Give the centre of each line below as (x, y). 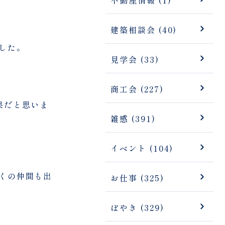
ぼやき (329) (137, 207)
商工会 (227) (137, 89)
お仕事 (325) (137, 178)
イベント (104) (142, 148)
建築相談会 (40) (144, 29)
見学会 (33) (135, 59)
